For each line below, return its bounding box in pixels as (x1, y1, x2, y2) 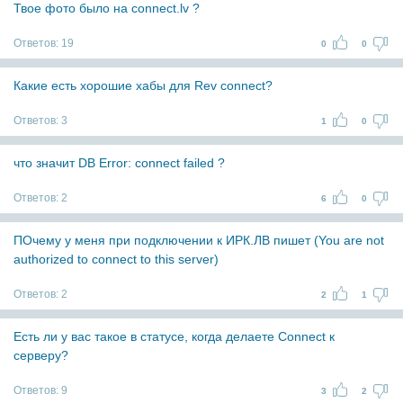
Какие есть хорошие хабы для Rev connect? (13, 78, 273, 93)
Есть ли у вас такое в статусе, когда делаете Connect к (13, 329, 335, 344)
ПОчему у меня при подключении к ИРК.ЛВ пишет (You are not (13, 233, 384, 247)
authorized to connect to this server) (13, 252, 219, 266)
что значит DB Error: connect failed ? (13, 156, 225, 170)
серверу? (13, 348, 68, 363)
